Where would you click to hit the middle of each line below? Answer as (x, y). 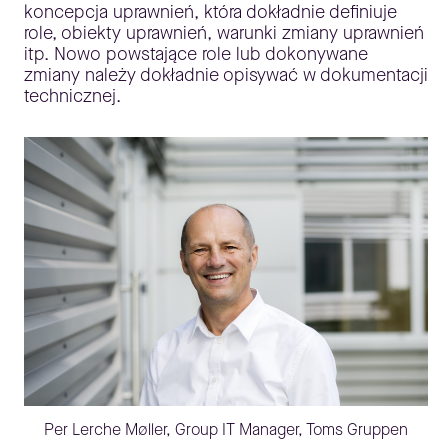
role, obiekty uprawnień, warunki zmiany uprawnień (224, 33)
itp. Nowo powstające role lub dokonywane (196, 54)
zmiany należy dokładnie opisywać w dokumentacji (226, 75)
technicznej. (72, 96)
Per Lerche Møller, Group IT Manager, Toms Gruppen (226, 430)
